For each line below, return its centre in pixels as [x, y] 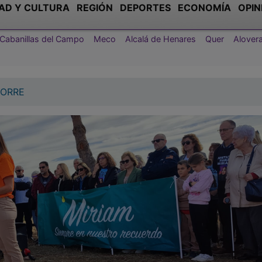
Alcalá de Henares [161, 39]
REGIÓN [95, 7]
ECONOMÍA [204, 7]
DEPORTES [145, 7]
